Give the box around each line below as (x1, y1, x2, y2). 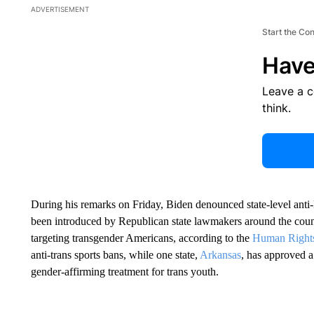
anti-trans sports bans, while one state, (30, 249, 200, 261)
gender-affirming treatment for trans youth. (30, 266, 219, 278)
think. (261, 101, 291, 115)
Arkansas (199, 249, 241, 261)
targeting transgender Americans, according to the (30, 232, 252, 244)
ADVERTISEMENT (30, 5, 89, 13)
